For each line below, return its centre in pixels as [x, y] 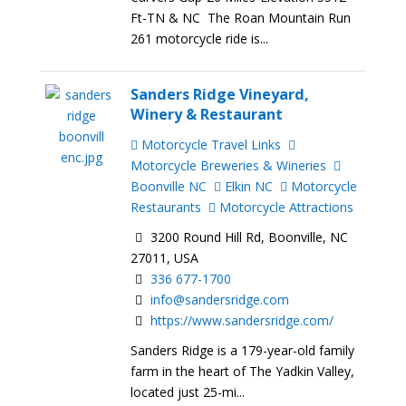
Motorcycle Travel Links [210, 145]
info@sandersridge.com [220, 300]
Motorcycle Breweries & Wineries [229, 166]
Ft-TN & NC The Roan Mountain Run [241, 18]
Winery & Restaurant [207, 115]
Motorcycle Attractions [285, 208]
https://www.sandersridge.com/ [242, 321]
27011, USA [165, 258]
